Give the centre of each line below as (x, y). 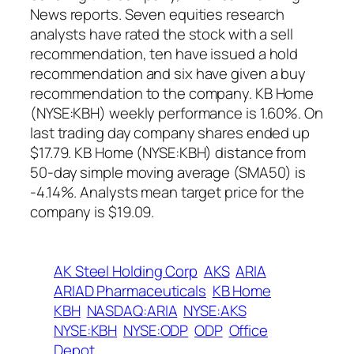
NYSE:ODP (156, 331)
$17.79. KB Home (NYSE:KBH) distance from (168, 153)
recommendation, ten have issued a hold (164, 54)
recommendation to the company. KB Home (172, 94)
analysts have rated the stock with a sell (162, 34)
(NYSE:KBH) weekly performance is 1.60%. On (177, 113)
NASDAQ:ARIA (132, 311)
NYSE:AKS (215, 311)
